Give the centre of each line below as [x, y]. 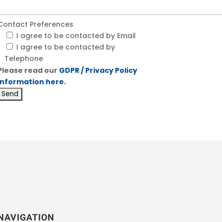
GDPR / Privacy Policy [98, 70]
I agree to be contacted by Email [76, 35]
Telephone [24, 58]
